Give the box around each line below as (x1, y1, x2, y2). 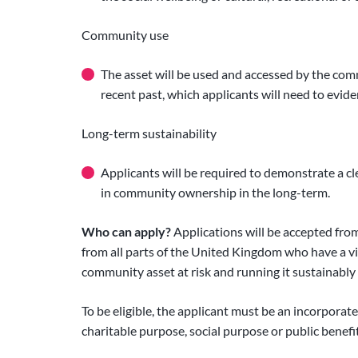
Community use (82, 27, 169, 43)
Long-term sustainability (82, 125, 217, 141)
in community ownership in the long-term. (101, 185, 330, 201)
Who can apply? (82, 224, 171, 240)
